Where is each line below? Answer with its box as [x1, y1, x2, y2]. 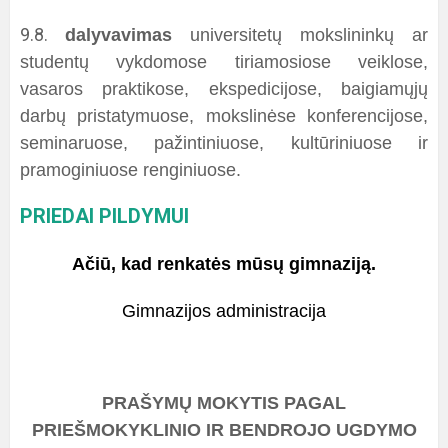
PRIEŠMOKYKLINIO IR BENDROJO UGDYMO [31, 420, 417, 440]
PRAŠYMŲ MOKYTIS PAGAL [102, 393, 346, 413]
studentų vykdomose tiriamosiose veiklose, [20, 52, 428, 72]
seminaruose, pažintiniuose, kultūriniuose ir [20, 133, 428, 153]
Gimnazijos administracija [122, 301, 326, 321]
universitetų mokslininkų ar [172, 25, 428, 45]
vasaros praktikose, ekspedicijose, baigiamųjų [20, 79, 428, 99]
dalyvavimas [65, 25, 172, 45]
